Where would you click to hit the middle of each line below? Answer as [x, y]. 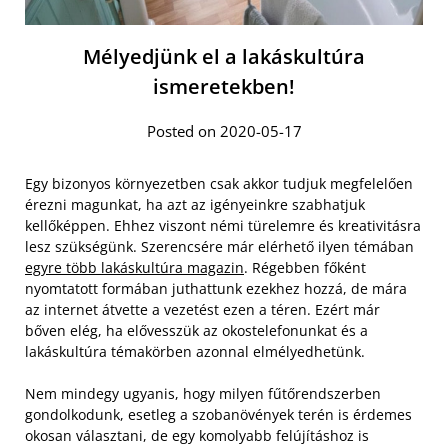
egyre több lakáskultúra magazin [134, 268]
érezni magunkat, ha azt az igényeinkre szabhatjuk [195, 205]
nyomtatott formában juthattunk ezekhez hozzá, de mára [216, 289]
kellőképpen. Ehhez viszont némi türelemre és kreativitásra [223, 226]
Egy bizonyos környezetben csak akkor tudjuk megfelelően [219, 184]
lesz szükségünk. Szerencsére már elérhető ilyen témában [219, 247]
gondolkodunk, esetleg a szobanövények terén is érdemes [218, 415]
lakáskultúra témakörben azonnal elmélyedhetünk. [195, 352]
